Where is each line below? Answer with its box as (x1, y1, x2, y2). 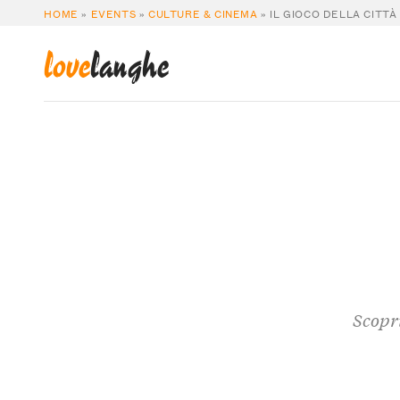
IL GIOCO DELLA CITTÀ (270, 4, 397, 21)
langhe (90, 49, 170, 86)
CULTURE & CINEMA (148, 4, 258, 21)
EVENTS (90, 4, 137, 21)
